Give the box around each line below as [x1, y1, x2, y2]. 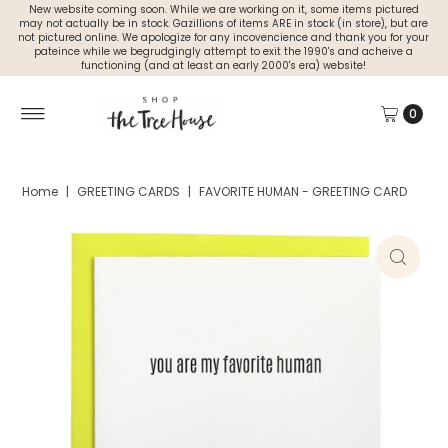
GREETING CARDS [77, 182, 181, 200]
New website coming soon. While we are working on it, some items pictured [28, 3, 419, 16]
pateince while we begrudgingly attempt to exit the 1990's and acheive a [34, 45, 414, 58]
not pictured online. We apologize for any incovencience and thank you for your [18, 31, 430, 44]
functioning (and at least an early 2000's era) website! [81, 59, 367, 72]
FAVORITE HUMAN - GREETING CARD [199, 182, 408, 200]
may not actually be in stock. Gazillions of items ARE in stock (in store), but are [19, 17, 429, 30]
